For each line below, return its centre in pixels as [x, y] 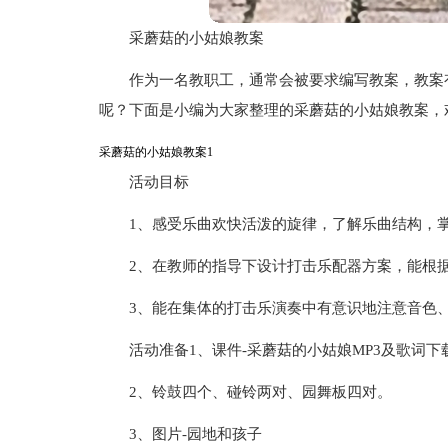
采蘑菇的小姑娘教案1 [155, 152]
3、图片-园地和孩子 [195, 434]
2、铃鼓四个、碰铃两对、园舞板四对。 [260, 392]
